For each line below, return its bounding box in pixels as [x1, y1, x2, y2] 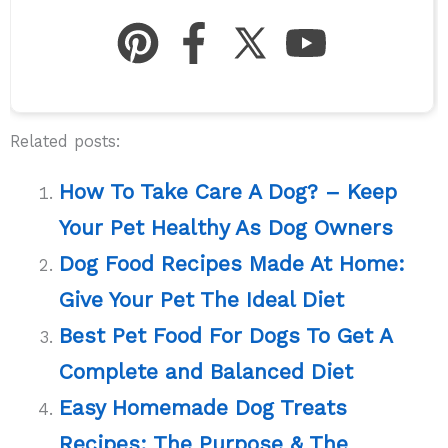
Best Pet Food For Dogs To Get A [59, 322, 393, 348]
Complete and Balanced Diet [59, 358, 354, 384]
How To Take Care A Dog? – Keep [59, 178, 398, 204]
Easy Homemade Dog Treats [59, 394, 348, 420]
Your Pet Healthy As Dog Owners [59, 214, 394, 240]
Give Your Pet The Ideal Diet [59, 286, 345, 312]
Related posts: [10, 131, 121, 151]
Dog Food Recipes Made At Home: [59, 250, 406, 276]
